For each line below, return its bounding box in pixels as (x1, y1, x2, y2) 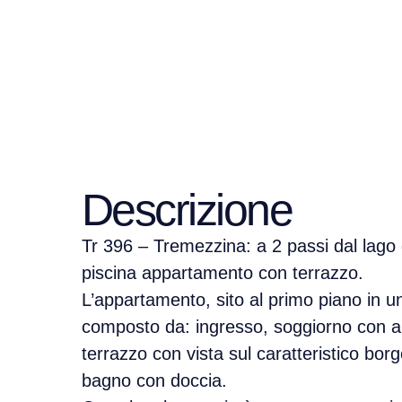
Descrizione (81, 185, 293, 236)
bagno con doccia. (81, 371, 227, 391)
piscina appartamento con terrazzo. (81, 263, 363, 284)
